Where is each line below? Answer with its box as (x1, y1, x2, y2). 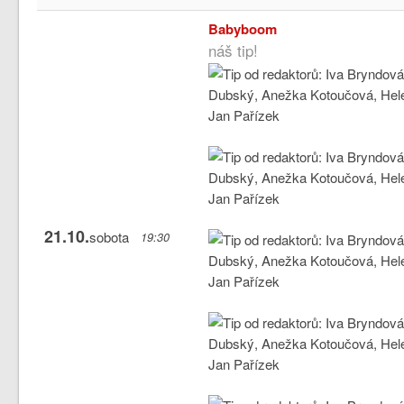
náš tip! (208, 38, 259, 61)
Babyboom (208, 18, 278, 39)
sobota (88, 226, 129, 246)
